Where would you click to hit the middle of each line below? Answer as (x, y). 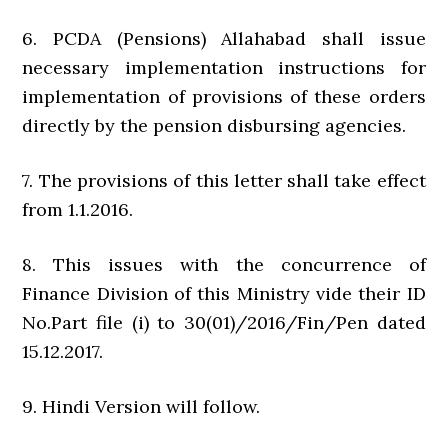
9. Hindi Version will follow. (141, 407)
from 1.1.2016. (78, 210)
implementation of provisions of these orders (224, 97)
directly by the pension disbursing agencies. (214, 126)
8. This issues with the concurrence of (224, 265)
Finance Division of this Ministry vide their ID (224, 294)
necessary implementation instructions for (224, 68)
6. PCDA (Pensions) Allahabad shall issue (224, 39)
